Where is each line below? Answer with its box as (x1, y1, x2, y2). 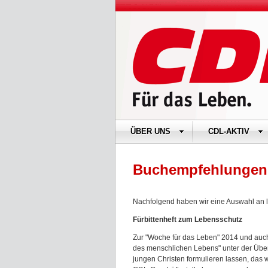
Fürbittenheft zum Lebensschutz (133, 215, 242, 224)
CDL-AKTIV (208, 127, 249, 136)
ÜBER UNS (130, 127, 170, 136)
